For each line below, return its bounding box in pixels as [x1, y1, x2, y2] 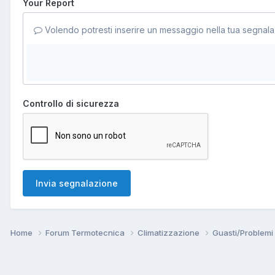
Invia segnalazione [36, 177, 118, 188]
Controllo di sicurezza [23, 98, 119, 109]
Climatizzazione [137, 227, 201, 238]
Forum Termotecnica [45, 227, 126, 238]
